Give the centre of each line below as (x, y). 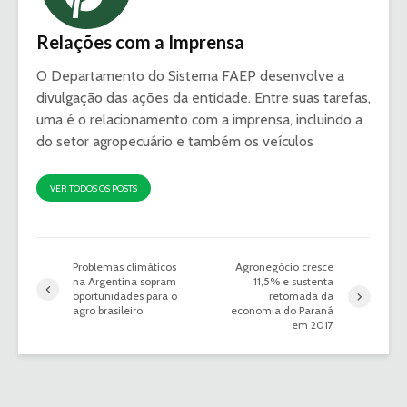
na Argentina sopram (124, 282)
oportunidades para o (125, 296)
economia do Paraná (283, 311)
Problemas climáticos (124, 267)
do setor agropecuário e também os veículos (175, 142)
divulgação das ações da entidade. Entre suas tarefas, (203, 98)
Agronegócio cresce (285, 267)
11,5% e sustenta (294, 282)
